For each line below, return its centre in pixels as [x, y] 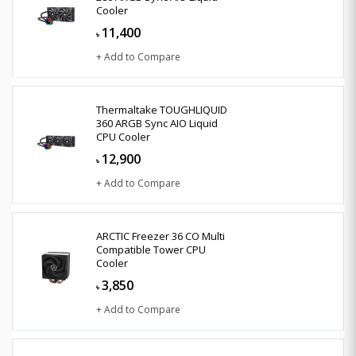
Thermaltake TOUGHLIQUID [162, 109]
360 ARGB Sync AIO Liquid [157, 123]
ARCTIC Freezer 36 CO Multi [161, 236]
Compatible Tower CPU [151, 249]
